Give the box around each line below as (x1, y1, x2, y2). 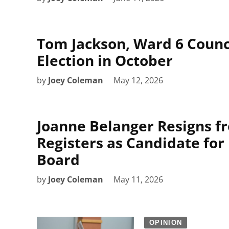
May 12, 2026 (113, 74, 163, 86)
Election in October (37, 50, 173, 70)
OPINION (149, 218, 182, 226)
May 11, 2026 (113, 173, 163, 185)
